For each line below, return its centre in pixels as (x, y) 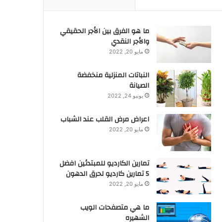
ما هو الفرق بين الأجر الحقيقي (104, 31)
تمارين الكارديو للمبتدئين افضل (104, 164)
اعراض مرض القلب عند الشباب (105, 119)
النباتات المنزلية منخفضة (113, 75)
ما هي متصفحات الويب (114, 208)
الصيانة (139, 86)
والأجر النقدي (130, 42)
